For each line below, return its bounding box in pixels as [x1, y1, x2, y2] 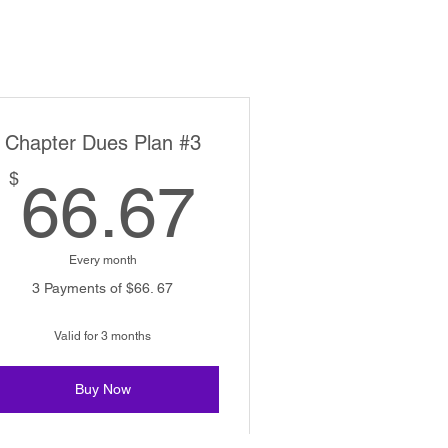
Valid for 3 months [54, 329, 152, 343]
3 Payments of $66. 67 [32, 280, 174, 296]
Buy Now [74, 381, 131, 397]
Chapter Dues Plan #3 [4, 131, 201, 155]
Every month [68, 253, 137, 267]
